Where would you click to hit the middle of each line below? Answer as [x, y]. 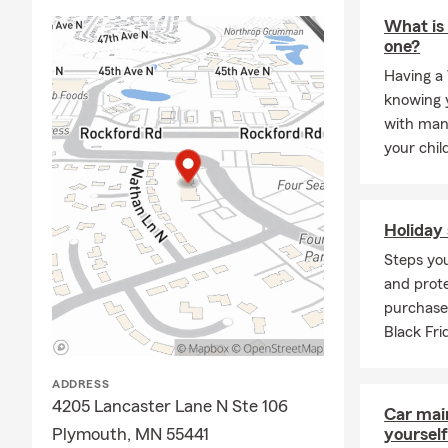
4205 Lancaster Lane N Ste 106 [170, 406]
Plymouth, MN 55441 [130, 434]
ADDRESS [81, 384]
